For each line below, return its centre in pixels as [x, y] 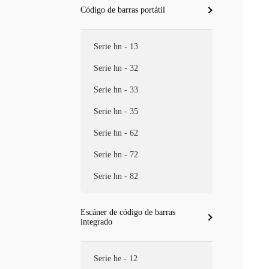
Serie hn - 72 [116, 155]
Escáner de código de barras [128, 212]
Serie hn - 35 [116, 111]
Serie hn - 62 [116, 133]
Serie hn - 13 [116, 47]
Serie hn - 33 [116, 90]
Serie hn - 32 [116, 68]
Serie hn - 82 [116, 176]
